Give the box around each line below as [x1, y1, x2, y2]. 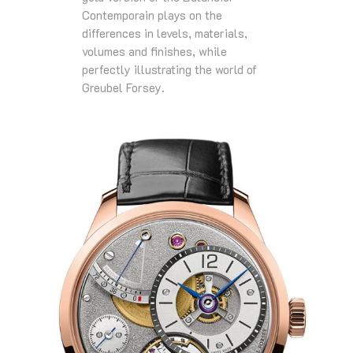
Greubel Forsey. [82, 79, 165, 95]
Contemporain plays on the [82, 6, 222, 23]
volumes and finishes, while [82, 43, 227, 59]
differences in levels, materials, [82, 24, 247, 41]
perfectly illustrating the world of [82, 61, 257, 77]
